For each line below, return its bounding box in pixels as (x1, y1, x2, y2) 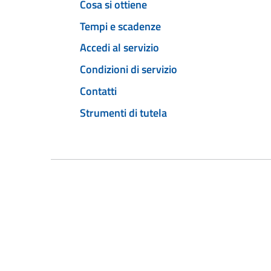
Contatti (80, 82, 117, 99)
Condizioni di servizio (80, 61, 177, 78)
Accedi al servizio (80, 39, 159, 56)
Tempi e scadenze (80, 18, 161, 34)
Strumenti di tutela (80, 104, 167, 121)
